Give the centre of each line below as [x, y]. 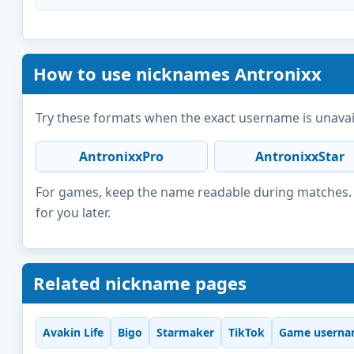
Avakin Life [73, 333]
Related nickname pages [140, 282]
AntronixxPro [122, 156]
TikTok [247, 333]
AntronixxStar [299, 156]
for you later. [73, 212]
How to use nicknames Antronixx [177, 73]
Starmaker [185, 333]
